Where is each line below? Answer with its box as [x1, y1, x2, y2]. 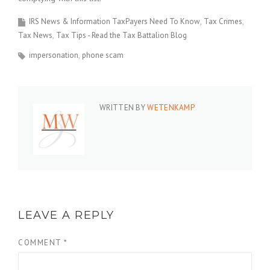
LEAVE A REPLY [18, 209, 115, 222]
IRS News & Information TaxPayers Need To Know [29, 16, 200, 27]
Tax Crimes [204, 16, 242, 27]
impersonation [29, 50, 78, 60]
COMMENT [18, 237, 64, 248]
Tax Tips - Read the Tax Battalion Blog [56, 30, 187, 40]
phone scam [82, 50, 124, 60]
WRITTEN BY [99, 102, 148, 113]
